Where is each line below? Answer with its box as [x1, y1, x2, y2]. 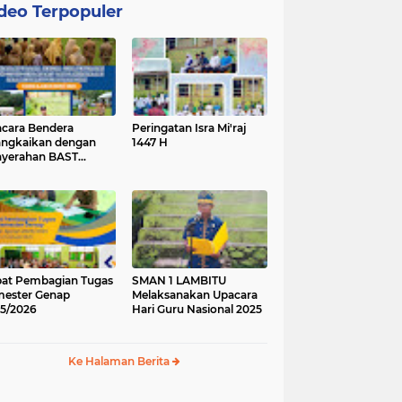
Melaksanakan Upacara [132, 287, 258, 301]
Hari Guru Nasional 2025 [132, 301, 262, 316]
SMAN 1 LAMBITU [132, 273, 226, 287]
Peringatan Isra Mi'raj [132, 120, 247, 135]
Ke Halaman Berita [67, 354, 172, 368]
